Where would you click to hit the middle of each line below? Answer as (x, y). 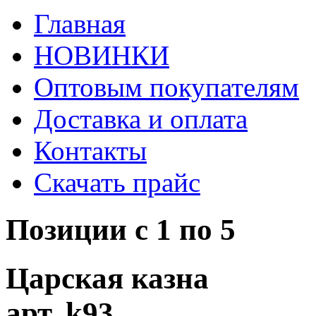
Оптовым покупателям (166, 87)
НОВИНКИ (102, 55)
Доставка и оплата (141, 119)
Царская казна (107, 278)
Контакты (90, 150)
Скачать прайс (117, 182)
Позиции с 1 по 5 (121, 229)
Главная (80, 23)
